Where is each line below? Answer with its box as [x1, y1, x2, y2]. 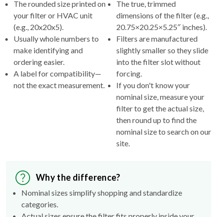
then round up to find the [116, 115, 197, 124]
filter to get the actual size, [116, 103, 204, 113]
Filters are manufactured [116, 33, 198, 43]
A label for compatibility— [14, 68, 101, 78]
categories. [21, 199, 58, 209]
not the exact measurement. [14, 80, 105, 90]
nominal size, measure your [116, 92, 204, 101]
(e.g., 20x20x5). [14, 22, 63, 31]
